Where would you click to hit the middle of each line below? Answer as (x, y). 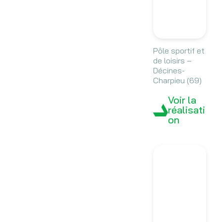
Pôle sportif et (179, 51)
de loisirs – (173, 61)
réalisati (186, 110)
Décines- (169, 71)
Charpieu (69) (177, 81)
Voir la (182, 100)
